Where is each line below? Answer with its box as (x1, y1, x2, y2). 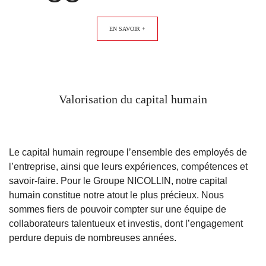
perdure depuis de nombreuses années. (9, 232, 176, 243)
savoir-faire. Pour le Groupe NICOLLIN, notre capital (9, 175, 227, 186)
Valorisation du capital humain (59, 92, 207, 106)
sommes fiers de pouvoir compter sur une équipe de (9, 204, 226, 214)
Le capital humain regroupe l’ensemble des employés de (9, 147, 247, 157)
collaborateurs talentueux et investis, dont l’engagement (9, 218, 243, 229)
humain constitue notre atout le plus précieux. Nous (9, 189, 224, 200)
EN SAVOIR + (109, 25, 145, 32)
